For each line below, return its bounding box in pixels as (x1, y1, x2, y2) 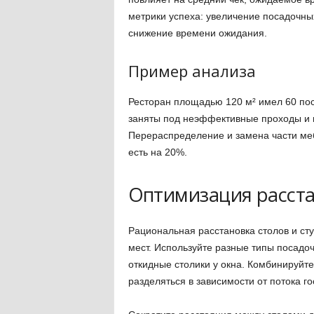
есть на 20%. (128, 146, 187, 158)
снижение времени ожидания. (128, 27, 267, 39)
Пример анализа (128, 60, 256, 81)
